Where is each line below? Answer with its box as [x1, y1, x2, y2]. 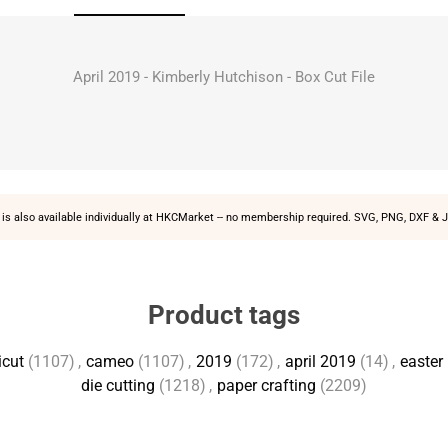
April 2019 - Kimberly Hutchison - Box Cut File [73, 68, 375, 86]
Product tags [148, 300, 300, 330]
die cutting [81, 376, 155, 395]
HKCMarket [155, 210, 214, 224]
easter [400, 352, 443, 371]
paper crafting [217, 376, 316, 395]
